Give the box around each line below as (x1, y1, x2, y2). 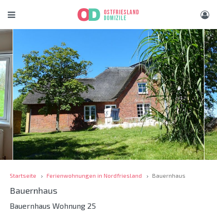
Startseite (10, 172, 36, 179)
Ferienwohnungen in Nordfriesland (46, 172, 142, 179)
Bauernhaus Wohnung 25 (10, 201, 96, 211)
